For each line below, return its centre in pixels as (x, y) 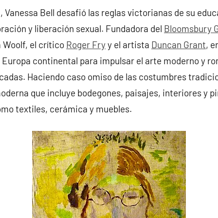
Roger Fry (86, 45)
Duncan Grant (179, 45)
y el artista (128, 45)
